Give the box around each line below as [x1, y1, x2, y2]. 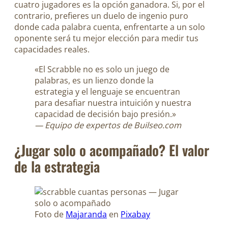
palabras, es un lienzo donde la [35, 74, 154, 86]
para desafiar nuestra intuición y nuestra [35, 97, 191, 108]
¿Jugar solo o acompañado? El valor [14, 139, 209, 161]
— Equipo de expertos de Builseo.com [35, 119, 181, 131]
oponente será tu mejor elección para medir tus [14, 33, 198, 44]
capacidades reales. [14, 44, 90, 55]
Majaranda [66, 209, 107, 220]
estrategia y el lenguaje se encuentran [35, 85, 180, 97]
